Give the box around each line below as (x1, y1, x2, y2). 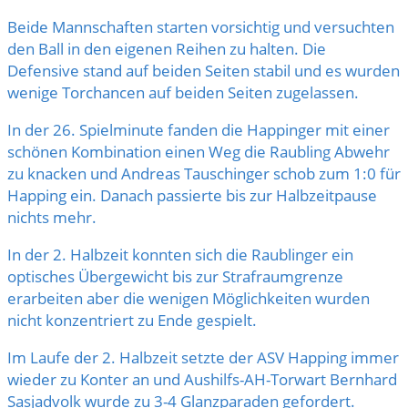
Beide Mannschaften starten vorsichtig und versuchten (7, 16, 394, 38)
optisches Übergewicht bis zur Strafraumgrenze (7, 266, 343, 288)
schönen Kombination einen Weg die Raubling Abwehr (7, 141, 390, 163)
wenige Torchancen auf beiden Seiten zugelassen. (7, 82, 359, 104)
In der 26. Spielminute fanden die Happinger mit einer (7, 119, 390, 141)
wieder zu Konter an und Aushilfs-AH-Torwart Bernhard (7, 369, 397, 391)
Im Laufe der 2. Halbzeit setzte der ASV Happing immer (7, 347, 399, 369)
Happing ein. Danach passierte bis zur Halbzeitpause (7, 185, 377, 207)
